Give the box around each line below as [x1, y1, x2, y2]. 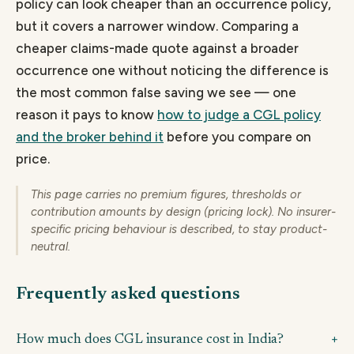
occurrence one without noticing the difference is [16, 62, 329, 78]
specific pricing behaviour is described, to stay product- [31, 221, 327, 236]
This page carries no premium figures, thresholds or [31, 186, 301, 201]
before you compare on [164, 128, 311, 145]
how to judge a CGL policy [157, 106, 321, 122]
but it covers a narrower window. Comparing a [16, 17, 299, 34]
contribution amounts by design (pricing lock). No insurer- [31, 204, 336, 219]
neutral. [31, 239, 70, 254]
